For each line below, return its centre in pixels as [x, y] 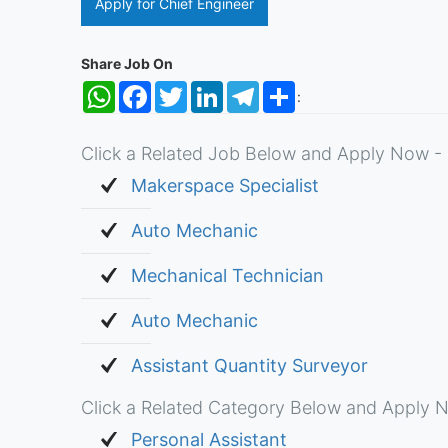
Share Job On [126, 63]
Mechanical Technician [227, 275]
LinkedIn [250, 88]
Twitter [209, 88]
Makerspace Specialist [224, 185]
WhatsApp [148, 88]
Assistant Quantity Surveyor [249, 365]
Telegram [289, 88]
